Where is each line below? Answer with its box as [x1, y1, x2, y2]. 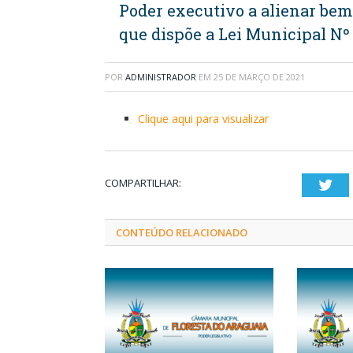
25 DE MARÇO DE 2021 [214, 70, 305, 83]
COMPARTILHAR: [105, 175, 181, 190]
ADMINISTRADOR [125, 70, 196, 83]
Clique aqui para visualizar [138, 110, 269, 126]
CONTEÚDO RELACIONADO [116, 225, 247, 240]
